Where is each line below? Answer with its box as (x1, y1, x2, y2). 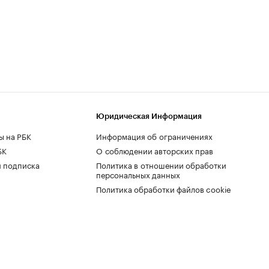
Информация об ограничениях (96, 129, 213, 142)
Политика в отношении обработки (96, 158, 226, 171)
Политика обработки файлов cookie (96, 182, 231, 195)
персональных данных (96, 168, 180, 180)
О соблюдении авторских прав (96, 144, 213, 156)
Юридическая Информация (96, 112, 202, 120)
